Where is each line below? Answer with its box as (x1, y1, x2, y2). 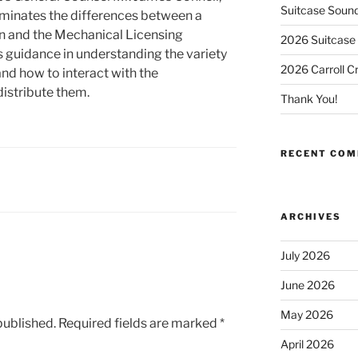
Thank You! (280, 92, 337, 106)
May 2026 (280, 308, 333, 322)
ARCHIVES (280, 211, 341, 223)
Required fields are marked (58, 315, 220, 331)
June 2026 (280, 278, 335, 292)
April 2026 (280, 337, 334, 352)
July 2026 (280, 249, 330, 263)
